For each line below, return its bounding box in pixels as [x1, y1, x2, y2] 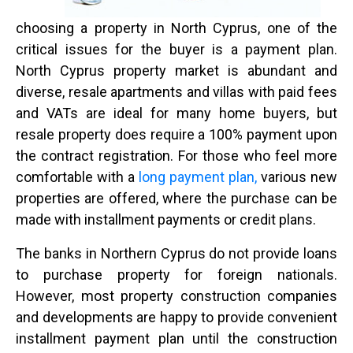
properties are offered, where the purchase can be [16, 190, 337, 206]
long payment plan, [139, 169, 257, 185]
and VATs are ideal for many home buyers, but [16, 105, 337, 121]
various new [257, 169, 337, 185]
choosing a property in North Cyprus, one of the [16, 20, 337, 36]
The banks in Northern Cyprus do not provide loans [16, 245, 337, 262]
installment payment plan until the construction [16, 330, 337, 347]
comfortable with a [16, 169, 139, 185]
